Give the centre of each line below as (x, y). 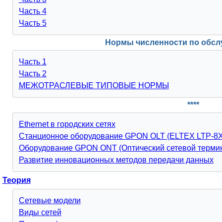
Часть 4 (32, 11)
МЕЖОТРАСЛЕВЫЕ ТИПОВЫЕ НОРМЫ (94, 85)
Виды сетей (40, 212)
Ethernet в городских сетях (67, 124)
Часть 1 (32, 62)
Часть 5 (32, 23)
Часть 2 (32, 74)
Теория (16, 180)
